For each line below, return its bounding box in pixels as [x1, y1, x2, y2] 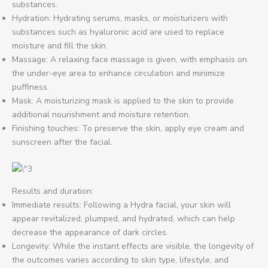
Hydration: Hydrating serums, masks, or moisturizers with [12, 12, 228, 24]
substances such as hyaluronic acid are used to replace [12, 26, 224, 38]
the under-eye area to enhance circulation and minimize [12, 67, 225, 79]
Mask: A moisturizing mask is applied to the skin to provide [12, 95, 234, 106]
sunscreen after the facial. [12, 136, 112, 148]
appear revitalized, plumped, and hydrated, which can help [12, 213, 235, 224]
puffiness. [12, 81, 49, 93]
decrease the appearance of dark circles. [12, 227, 168, 238]
